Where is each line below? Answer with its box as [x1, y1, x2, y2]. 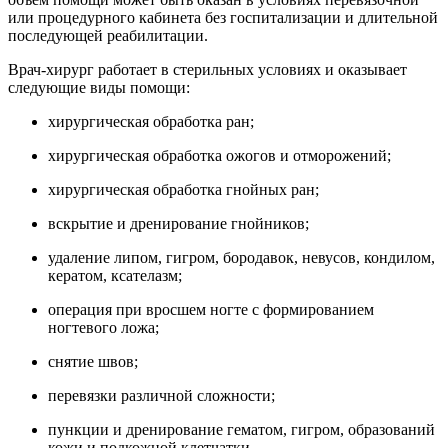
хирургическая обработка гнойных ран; [48, 180, 319, 198]
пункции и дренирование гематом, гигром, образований [48, 420, 435, 438]
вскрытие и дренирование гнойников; [48, 214, 309, 232]
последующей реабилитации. [8, 26, 208, 44]
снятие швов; [48, 352, 138, 370]
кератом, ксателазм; [48, 266, 182, 284]
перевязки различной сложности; [48, 386, 275, 404]
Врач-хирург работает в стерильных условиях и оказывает [8, 60, 407, 78]
